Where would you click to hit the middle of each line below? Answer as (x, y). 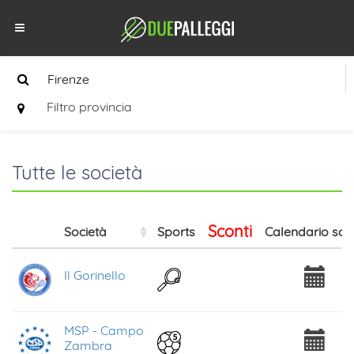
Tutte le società (77, 172)
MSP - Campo (104, 330)
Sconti (230, 231)
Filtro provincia (89, 107)
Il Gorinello (95, 275)
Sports (176, 232)
